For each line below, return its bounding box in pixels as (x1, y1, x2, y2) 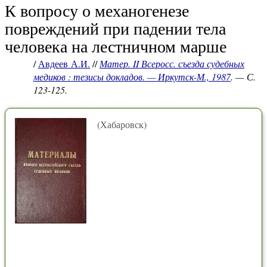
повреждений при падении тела (5, 17, 226, 39)
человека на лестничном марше (5, 35, 226, 57)
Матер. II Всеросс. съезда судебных (100, 57, 244, 70)
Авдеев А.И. (38, 57, 90, 70)
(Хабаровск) (97, 118, 147, 131)
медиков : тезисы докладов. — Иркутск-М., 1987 (33, 70, 231, 83)
